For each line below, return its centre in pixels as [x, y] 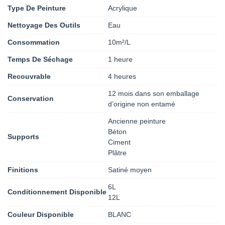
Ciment [119, 142]
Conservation [31, 99]
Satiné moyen [130, 170]
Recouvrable [29, 76]
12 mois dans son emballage [154, 93]
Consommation [34, 42]
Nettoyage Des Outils [44, 25]
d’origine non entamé [142, 104]
